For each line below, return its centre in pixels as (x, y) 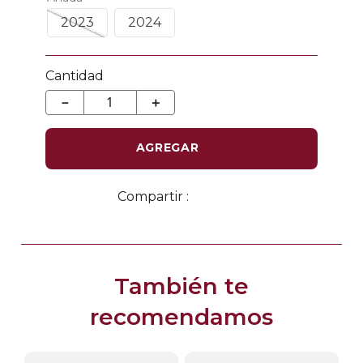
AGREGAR (167, 148)
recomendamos (181, 316)
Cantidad (74, 75)
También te (181, 286)
